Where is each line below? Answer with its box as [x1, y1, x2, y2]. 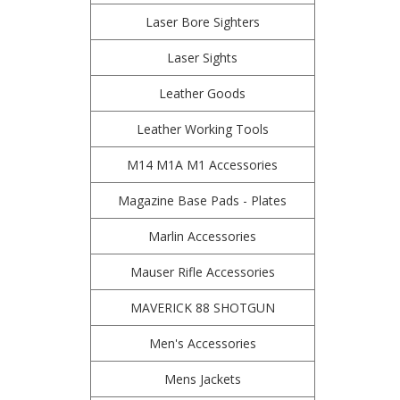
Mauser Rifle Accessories [129, 263, 275, 280]
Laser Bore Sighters [145, 13, 260, 30]
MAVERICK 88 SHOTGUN [129, 299, 275, 316]
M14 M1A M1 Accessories [127, 156, 279, 173]
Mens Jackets [163, 371, 241, 387]
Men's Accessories [148, 335, 256, 352]
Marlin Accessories [148, 228, 257, 245]
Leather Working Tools [136, 121, 269, 137]
